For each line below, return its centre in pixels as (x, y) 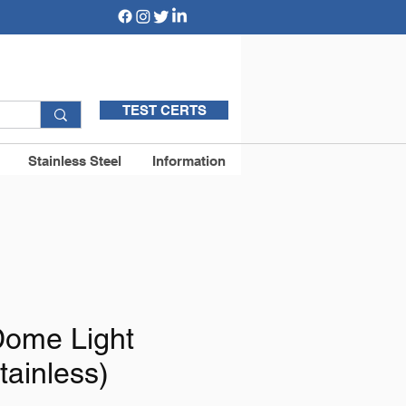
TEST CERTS (164, 110)
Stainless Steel (75, 161)
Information (189, 161)
